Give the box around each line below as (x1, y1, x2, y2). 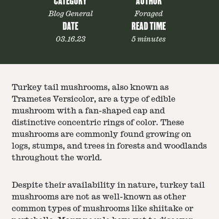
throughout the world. (12, 154, 102, 162)
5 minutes (131, 36, 166, 43)
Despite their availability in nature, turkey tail (12, 181, 205, 189)
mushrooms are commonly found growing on (12, 131, 191, 138)
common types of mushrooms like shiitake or (12, 205, 193, 213)
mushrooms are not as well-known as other (12, 193, 186, 201)
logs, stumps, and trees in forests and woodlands (12, 142, 207, 150)
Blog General (48, 10, 93, 17)
